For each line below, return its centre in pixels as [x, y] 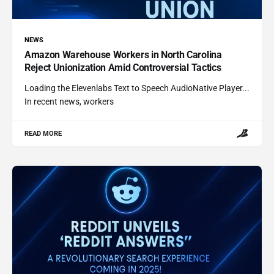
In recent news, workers [69, 101]
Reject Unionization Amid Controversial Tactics [123, 67]
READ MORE [43, 133]
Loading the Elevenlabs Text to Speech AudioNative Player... [137, 88]
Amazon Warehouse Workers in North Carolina [123, 54]
